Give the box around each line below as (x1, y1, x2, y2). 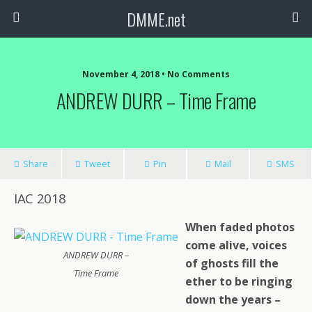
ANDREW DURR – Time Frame (56, 86, 256, 115)
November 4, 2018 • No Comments (82, 68, 230, 80)
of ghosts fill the (185, 256, 279, 271)
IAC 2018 (14, 189, 67, 207)
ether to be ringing (185, 274, 292, 289)
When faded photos (185, 219, 295, 235)
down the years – (185, 292, 281, 307)
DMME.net (126, 6, 186, 31)
